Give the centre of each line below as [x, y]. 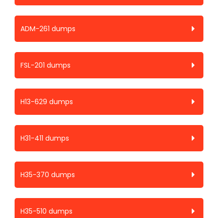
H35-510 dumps [46, 211]
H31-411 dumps [45, 138]
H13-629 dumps [47, 102]
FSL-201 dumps [45, 65]
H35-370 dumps [48, 175]
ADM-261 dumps [48, 29]
